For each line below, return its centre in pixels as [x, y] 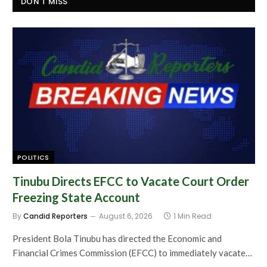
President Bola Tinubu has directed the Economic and [117, 238]
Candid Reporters [55, 216]
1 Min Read [193, 216]
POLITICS [33, 157]
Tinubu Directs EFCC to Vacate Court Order [131, 181]
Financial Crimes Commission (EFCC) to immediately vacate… [132, 252]
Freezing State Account [76, 197]
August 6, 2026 [126, 216]
